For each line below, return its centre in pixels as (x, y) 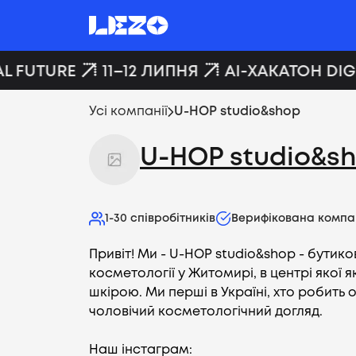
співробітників (173, 219)
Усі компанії (128, 112)
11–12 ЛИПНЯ (141, 72)
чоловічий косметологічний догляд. (207, 312)
